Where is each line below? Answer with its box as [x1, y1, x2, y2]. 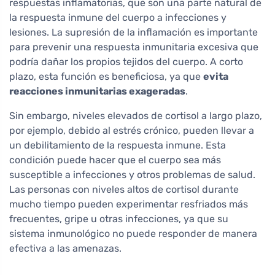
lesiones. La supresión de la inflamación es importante [9, 26, 258, 38]
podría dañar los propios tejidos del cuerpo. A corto [9, 55, 243, 68]
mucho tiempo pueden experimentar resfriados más [9, 198, 248, 210]
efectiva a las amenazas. [9, 242, 122, 254]
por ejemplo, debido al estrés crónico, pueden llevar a [9, 124, 254, 136]
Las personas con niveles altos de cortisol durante [9, 183, 239, 195]
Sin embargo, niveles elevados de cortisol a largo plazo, [9, 109, 262, 122]
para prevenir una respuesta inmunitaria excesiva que [9, 41, 258, 53]
